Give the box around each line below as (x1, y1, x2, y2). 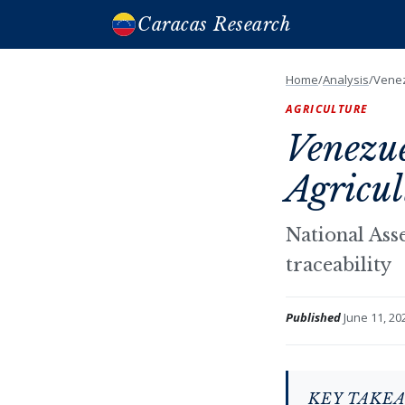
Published (286, 309, 341, 325)
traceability (286, 254, 391, 276)
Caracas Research (137, 14, 290, 35)
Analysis (323, 71, 369, 88)
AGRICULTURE (286, 101, 369, 117)
